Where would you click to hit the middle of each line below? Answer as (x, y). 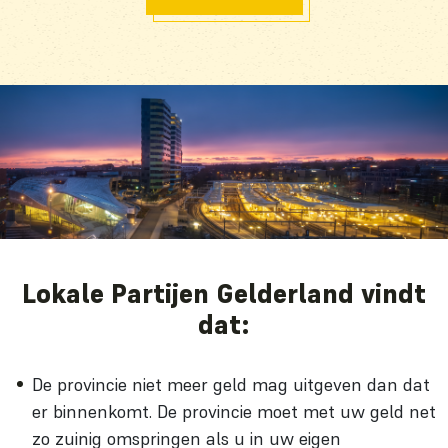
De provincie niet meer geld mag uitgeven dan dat (231, 384)
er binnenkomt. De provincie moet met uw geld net (234, 411)
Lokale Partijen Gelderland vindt (224, 293)
